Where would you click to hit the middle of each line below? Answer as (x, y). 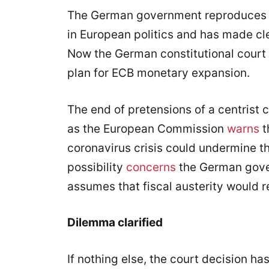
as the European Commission (147, 128)
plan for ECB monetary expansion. (159, 73)
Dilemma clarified (115, 222)
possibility (97, 167)
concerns (153, 167)
